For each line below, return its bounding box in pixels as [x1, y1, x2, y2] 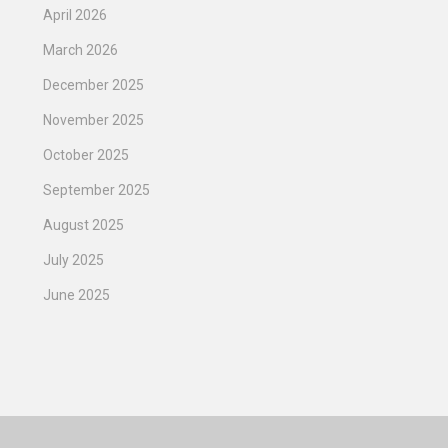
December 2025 [43, 76, 144, 93]
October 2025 [43, 146, 129, 163]
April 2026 [43, 6, 107, 23]
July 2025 [43, 251, 104, 268]
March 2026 [43, 41, 118, 58]
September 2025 [43, 181, 150, 198]
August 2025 [43, 216, 124, 233]
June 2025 [43, 286, 110, 303]
